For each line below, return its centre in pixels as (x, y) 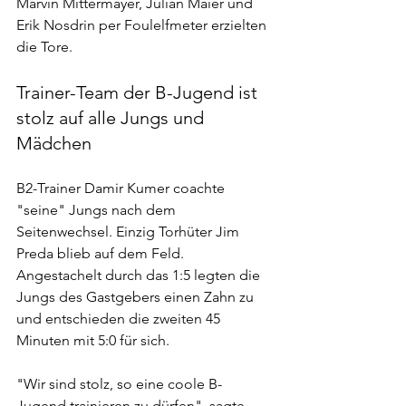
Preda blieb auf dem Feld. (102, 253)
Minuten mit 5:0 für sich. (93, 340)
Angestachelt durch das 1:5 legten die (140, 275)
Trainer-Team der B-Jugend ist (139, 92)
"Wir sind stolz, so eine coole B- (119, 383)
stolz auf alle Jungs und (112, 117)
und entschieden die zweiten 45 (120, 318)
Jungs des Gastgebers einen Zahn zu (137, 296)
